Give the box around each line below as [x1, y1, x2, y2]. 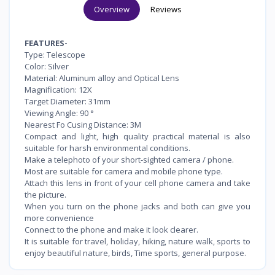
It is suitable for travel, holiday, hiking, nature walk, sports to [25, 236, 250, 247]
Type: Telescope [25, 49, 85, 61]
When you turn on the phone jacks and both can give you [25, 201, 250, 212]
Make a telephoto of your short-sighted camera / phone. [25, 154, 234, 166]
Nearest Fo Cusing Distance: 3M [25, 119, 141, 131]
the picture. [25, 189, 66, 201]
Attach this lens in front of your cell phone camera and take [25, 177, 250, 189]
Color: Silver [25, 61, 69, 72]
